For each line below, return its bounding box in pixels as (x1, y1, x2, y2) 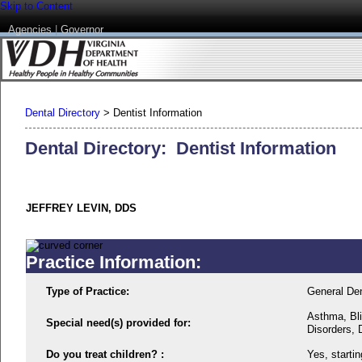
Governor (61, 23, 103, 36)
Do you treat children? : (46, 347, 164, 360)
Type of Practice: (46, 284, 129, 297)
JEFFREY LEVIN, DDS (26, 201, 137, 214)
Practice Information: (26, 251, 201, 272)
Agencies (8, 23, 52, 36)
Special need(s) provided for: (46, 316, 191, 329)
